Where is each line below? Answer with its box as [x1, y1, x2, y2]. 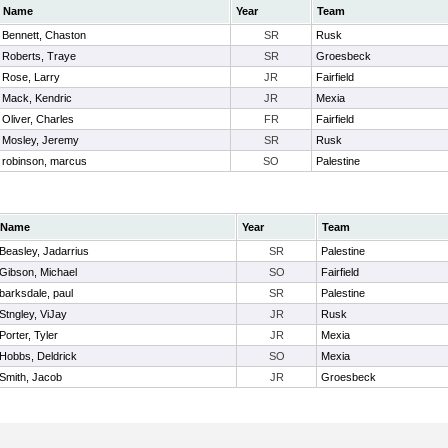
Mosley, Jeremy [2, 134, 79, 146]
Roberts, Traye [2, 50, 76, 62]
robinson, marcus [2, 155, 87, 167]
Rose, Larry [2, 71, 60, 83]
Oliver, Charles [2, 113, 74, 125]
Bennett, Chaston [2, 29, 86, 41]
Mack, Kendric [2, 92, 72, 104]
